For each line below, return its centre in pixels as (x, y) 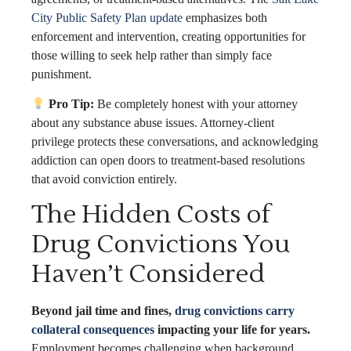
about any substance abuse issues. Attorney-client (153, 122)
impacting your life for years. (232, 330)
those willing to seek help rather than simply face (152, 55)
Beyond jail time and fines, (103, 311)
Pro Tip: (70, 103)
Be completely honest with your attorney (196, 103)
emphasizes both (225, 17)
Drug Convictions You (161, 244)
